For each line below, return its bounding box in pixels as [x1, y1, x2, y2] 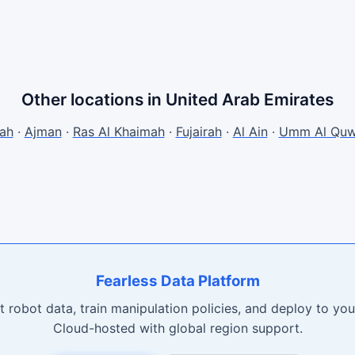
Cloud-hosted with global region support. [52, 320, 303, 336]
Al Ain [232, 124, 268, 139]
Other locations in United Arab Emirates [21, 90, 334, 109]
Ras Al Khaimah [72, 124, 165, 139]
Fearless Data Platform [95, 272, 260, 290]
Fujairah [175, 124, 222, 139]
